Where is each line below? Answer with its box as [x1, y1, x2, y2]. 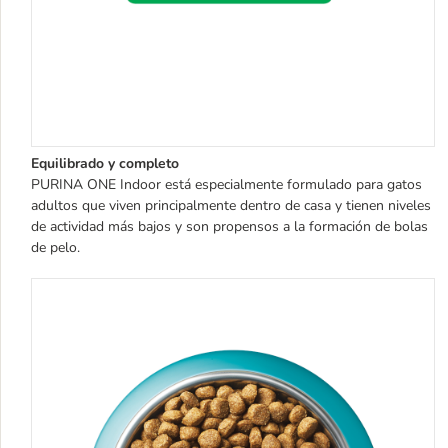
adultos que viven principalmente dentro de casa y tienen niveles [31, 195, 431, 215]
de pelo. [31, 237, 80, 257]
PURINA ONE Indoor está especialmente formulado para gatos [31, 174, 422, 194]
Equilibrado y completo [31, 153, 179, 173]
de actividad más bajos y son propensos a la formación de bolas [31, 216, 428, 236]
